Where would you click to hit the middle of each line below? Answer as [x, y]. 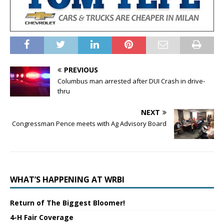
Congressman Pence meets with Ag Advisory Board [89, 124]
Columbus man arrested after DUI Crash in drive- [131, 81]
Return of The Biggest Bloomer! [67, 203]
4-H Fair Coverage [42, 217]
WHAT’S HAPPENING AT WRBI [67, 180]
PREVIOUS [81, 70]
